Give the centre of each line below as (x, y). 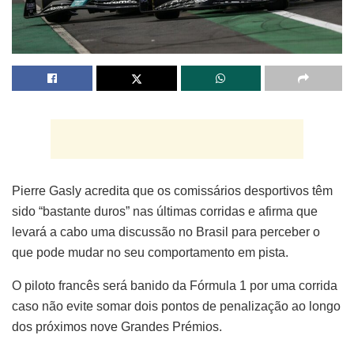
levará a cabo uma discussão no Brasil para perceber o (166, 232)
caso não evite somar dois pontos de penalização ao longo (176, 306)
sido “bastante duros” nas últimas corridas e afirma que (165, 211)
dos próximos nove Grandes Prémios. (117, 326)
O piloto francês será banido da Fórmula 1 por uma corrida (175, 285)
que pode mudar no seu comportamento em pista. (150, 252)
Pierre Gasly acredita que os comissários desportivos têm (172, 190)
